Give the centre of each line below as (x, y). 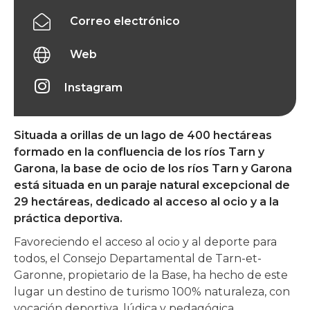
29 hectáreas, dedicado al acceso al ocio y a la (146, 202)
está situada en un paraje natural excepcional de (152, 185)
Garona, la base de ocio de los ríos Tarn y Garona (153, 169)
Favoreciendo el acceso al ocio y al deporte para (145, 242)
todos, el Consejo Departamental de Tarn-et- (138, 259)
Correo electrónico (125, 21)
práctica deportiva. (68, 219)
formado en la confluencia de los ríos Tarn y (139, 152)
